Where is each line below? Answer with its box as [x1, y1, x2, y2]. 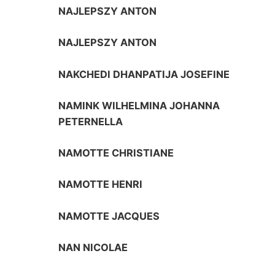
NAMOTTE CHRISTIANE [58, 147, 174, 160]
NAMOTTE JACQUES [58, 209, 160, 222]
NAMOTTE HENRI [58, 178, 143, 191]
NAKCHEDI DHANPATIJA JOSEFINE [58, 68, 230, 80]
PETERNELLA [58, 115, 123, 128]
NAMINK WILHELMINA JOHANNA [58, 99, 220, 112]
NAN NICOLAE [58, 241, 128, 254]
